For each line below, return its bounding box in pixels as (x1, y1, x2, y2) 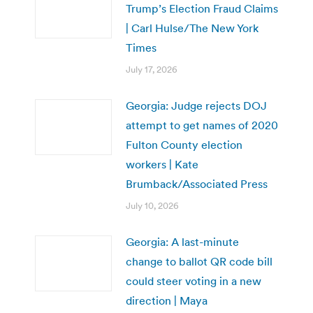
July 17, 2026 (126, 63, 177, 75)
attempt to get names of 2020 (126, 117, 278, 132)
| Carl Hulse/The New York (126, 20, 259, 35)
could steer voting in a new (126, 273, 261, 288)
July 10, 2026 (126, 199, 179, 212)
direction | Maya (126, 293, 208, 307)
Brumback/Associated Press (126, 176, 268, 191)
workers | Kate (126, 156, 198, 171)
